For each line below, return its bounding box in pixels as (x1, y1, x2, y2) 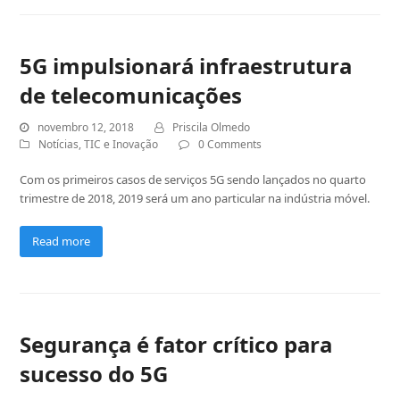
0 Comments (198, 136, 262, 152)
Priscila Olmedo (172, 119, 251, 135)
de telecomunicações (20, 79, 243, 110)
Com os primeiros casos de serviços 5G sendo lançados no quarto (20, 171, 367, 187)
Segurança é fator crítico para (20, 329, 333, 359)
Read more (32, 232, 91, 249)
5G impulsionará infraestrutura (20, 50, 353, 80)
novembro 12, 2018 (37, 119, 135, 135)
